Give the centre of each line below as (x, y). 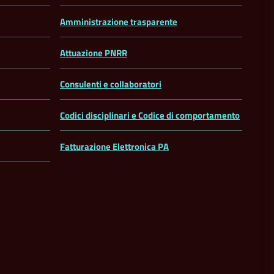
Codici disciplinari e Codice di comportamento (150, 116)
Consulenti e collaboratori (111, 84)
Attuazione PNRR (94, 53)
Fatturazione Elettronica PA (114, 147)
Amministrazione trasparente (119, 22)
